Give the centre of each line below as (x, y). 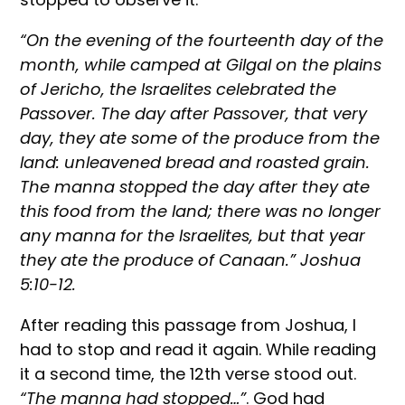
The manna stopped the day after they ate (195, 186)
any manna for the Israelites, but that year (193, 235)
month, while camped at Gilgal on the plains (201, 64)
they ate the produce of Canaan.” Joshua (191, 259)
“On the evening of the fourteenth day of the (202, 40)
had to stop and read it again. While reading (198, 349)
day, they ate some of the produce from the (200, 137)
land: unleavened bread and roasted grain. (195, 162)
